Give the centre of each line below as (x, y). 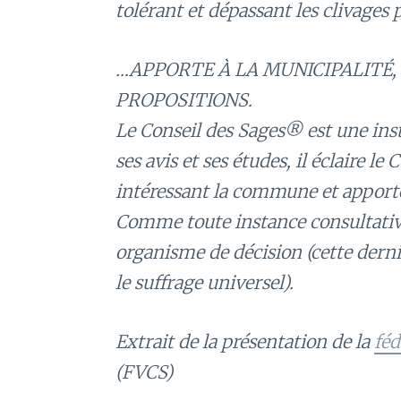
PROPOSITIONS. (184, 100)
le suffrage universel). (205, 283)
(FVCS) (144, 372)
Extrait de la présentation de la (245, 342)
